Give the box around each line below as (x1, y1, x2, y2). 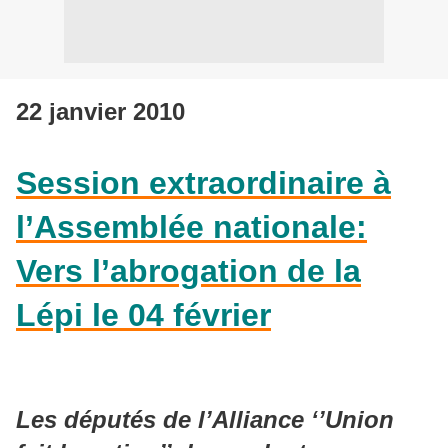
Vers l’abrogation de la (16, 253, 361, 289)
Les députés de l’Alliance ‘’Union (16, 406, 394, 433)
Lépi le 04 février (16, 297, 271, 333)
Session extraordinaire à (16, 165, 391, 201)
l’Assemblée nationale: (16, 209, 367, 245)
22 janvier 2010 (16, 98, 185, 125)
